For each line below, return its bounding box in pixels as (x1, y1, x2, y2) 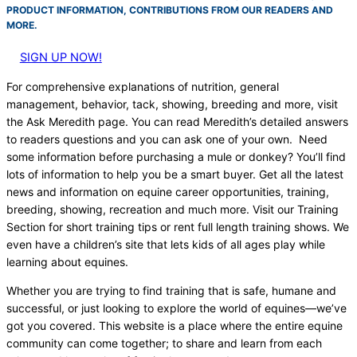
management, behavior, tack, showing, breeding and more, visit (6, 97, 338, 111)
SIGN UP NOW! (19, 50, 102, 65)
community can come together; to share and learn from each (6, 336, 322, 350)
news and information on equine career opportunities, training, (6, 185, 329, 198)
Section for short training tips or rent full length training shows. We (6, 220, 349, 233)
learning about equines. (6, 255, 128, 269)
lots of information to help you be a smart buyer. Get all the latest (6, 167, 343, 181)
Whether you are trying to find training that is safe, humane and (6, 284, 336, 297)
